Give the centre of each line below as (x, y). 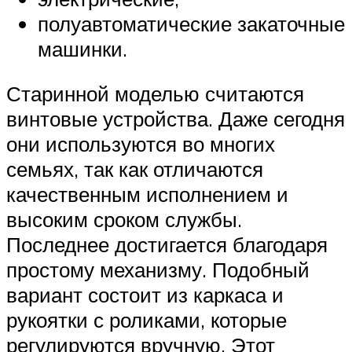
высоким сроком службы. (124, 220)
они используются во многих (141, 144)
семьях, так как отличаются (135, 169)
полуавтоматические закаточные (191, 23)
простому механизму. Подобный (158, 270)
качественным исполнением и (147, 194)
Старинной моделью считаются (155, 94)
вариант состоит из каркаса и (145, 295)
